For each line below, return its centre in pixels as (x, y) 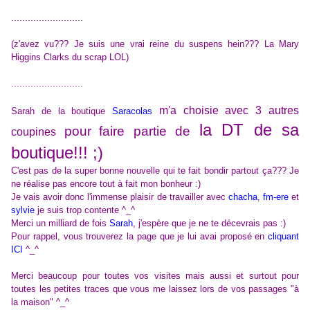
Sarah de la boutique (58, 111)
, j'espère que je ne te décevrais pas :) (209, 224)
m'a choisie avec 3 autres (229, 111)
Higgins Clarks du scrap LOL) (70, 57)
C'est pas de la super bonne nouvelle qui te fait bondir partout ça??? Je (155, 171)
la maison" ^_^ (40, 302)
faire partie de (149, 131)
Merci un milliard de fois (60, 224)
